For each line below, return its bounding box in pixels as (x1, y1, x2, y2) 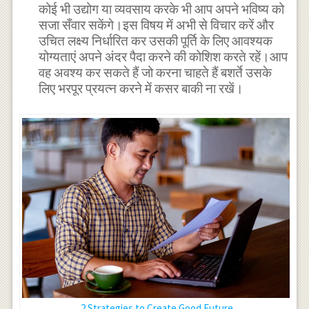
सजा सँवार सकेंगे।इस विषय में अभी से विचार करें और (39, 17, 275, 34)
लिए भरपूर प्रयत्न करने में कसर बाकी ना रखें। (39, 81, 244, 97)
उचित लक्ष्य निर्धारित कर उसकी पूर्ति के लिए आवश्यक (39, 33, 273, 50)
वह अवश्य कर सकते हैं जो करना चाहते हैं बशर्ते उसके (39, 65, 272, 81)
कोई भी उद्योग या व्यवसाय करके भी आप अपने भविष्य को (39, 1, 285, 18)
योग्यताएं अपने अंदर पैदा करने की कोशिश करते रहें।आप (39, 49, 288, 66)
